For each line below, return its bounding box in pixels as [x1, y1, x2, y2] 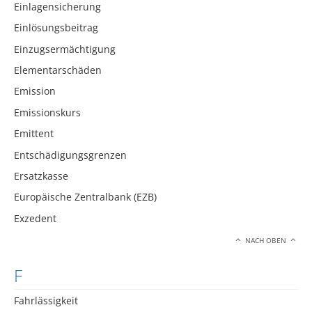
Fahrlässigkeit [14, 293, 78, 307]
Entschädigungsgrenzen [14, 148, 127, 162]
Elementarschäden [14, 63, 102, 77]
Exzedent [14, 211, 56, 225]
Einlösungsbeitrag [14, 21, 98, 35]
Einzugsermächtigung [14, 42, 116, 56]
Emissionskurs [14, 105, 81, 119]
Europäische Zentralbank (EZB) [14, 190, 157, 204]
